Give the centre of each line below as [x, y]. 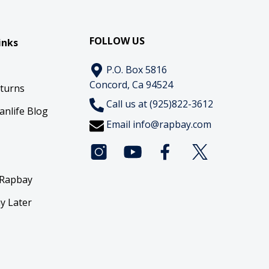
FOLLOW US [117, 41]
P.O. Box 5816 [136, 69]
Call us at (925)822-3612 [159, 104]
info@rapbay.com [172, 125]
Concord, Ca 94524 [131, 85]
